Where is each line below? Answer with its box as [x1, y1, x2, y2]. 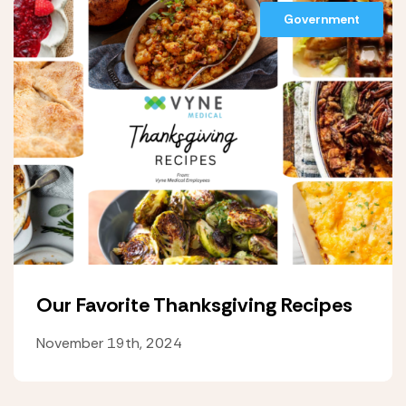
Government [284, 11, 360, 27]
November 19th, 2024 [36, 333, 182, 353]
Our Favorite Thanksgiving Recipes [36, 292, 353, 318]
